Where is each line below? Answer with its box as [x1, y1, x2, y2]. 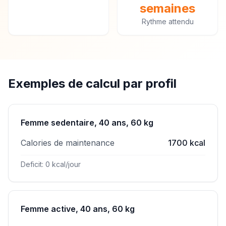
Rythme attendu [141, 17, 194, 26]
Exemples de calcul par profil [8, 76, 177, 91]
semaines [140, 1, 195, 16]
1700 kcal [168, 138, 205, 148]
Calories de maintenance [21, 138, 115, 148]
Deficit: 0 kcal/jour [21, 160, 81, 168]
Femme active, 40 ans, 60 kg [21, 204, 135, 214]
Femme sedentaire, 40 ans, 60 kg [21, 118, 153, 128]
